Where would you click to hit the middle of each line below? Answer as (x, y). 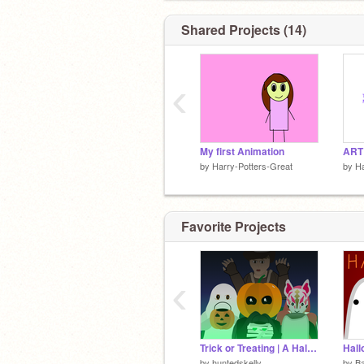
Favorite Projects (234, 226)
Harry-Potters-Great (252, 166)
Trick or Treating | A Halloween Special (312, 348)
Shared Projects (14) (244, 30)
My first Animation (242, 152)
